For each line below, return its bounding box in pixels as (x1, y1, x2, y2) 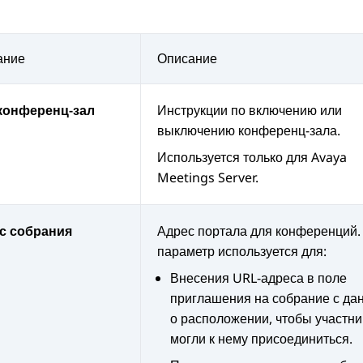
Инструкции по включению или (157, 101, 342, 120)
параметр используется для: (157, 242, 327, 261)
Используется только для (157, 148, 311, 167)
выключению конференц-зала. (157, 122, 340, 140)
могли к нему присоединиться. (170, 330, 352, 348)
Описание (157, 49, 217, 68)
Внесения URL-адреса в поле (170, 269, 347, 288)
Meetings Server (157, 169, 255, 187)
